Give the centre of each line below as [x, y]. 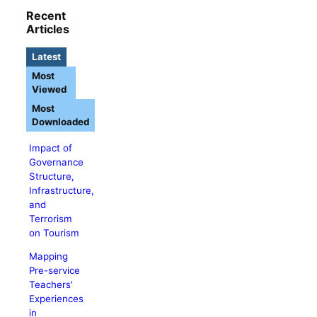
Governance [57, 162]
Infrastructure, [62, 190]
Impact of [51, 148]
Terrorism [51, 218]
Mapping [49, 257]
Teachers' [51, 285]
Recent [46, 15]
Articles [48, 29]
